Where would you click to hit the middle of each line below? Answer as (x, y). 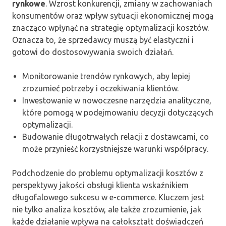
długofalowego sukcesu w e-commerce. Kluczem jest (108, 197)
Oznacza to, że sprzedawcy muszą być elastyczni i (103, 40)
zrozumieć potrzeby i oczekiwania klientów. (100, 88)
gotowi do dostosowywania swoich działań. (93, 52)
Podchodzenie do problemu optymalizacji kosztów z (108, 173)
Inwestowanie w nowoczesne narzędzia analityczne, (117, 100)
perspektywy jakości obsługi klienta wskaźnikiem (100, 185)
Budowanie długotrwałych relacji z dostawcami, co (116, 136)
